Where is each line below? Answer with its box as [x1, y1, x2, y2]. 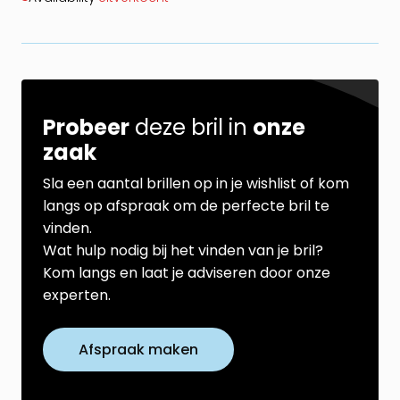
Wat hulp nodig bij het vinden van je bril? [43, 239, 323, 261]
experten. [43, 284, 111, 305]
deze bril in [129, 112, 253, 142]
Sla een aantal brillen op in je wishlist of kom [43, 172, 349, 194]
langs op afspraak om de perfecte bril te [43, 195, 329, 216]
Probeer [43, 112, 129, 142]
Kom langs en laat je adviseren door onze [43, 262, 330, 283]
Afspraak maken [79, 338, 198, 360]
